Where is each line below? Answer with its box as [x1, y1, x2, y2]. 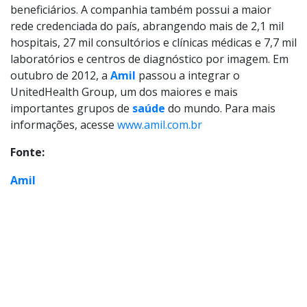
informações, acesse [10, 117, 117, 132]
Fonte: [10, 145, 45, 160]
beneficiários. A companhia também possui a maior [10, 2, 271, 17]
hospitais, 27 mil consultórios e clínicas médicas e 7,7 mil [10, 35, 297, 50]
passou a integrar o [136, 68, 240, 83]
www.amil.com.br [117, 117, 202, 132]
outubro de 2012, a [10, 68, 110, 83]
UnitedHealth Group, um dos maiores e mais [10, 84, 238, 99]
